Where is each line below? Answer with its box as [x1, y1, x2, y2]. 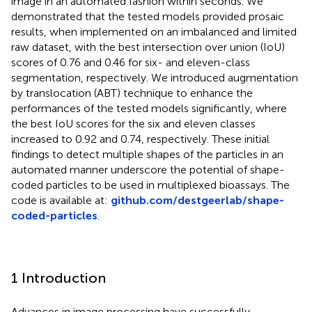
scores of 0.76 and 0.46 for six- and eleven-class [11, 55, 250, 69]
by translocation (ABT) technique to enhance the [11, 86, 253, 100]
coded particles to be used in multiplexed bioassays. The [11, 178, 290, 192]
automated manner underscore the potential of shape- [11, 162, 285, 176]
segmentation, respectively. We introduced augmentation [11, 70, 298, 84]
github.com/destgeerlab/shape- [111, 193, 284, 207]
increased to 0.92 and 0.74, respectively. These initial [11, 132, 270, 146]
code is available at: [11, 193, 111, 207]
